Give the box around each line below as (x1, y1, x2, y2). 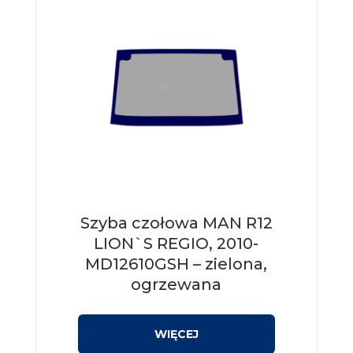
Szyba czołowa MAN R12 (80, 214, 273, 233)
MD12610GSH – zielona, (85, 255, 268, 274)
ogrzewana (131, 275, 222, 295)
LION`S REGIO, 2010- (94, 234, 259, 254)
